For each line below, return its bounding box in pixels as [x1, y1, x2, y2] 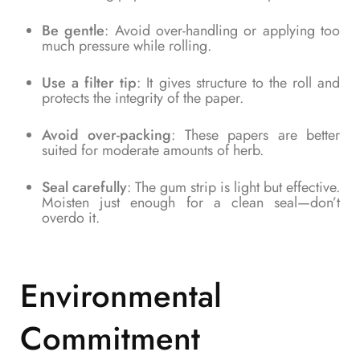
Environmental [20, 272, 222, 320]
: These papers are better [171, 125, 341, 145]
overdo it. [42, 207, 100, 228]
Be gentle [42, 20, 105, 41]
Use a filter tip [42, 72, 137, 93]
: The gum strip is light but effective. [127, 177, 340, 198]
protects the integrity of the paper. [42, 88, 243, 108]
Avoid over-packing [42, 125, 172, 145]
